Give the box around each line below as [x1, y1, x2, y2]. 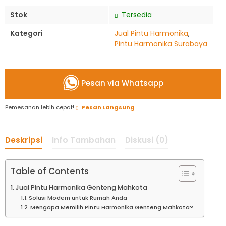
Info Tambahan [52, 135, 116, 145]
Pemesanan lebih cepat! [5, 103, 76, 111]
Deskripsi [5, 135, 42, 145]
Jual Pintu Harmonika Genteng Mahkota [15, 183, 147, 192]
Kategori [10, 28, 43, 38]
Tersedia [120, 10, 152, 20]
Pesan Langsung [81, 103, 135, 111]
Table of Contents [11, 165, 89, 177]
